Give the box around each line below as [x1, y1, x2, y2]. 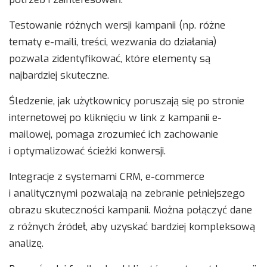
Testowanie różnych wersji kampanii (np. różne [9, 18, 225, 33]
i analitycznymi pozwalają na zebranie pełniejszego [9, 187, 245, 201]
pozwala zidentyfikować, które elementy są [9, 52, 210, 66]
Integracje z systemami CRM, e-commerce [9, 170, 204, 184]
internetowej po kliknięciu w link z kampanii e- [9, 111, 222, 125]
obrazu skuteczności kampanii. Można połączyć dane [9, 203, 252, 218]
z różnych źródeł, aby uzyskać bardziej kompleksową [9, 220, 255, 234]
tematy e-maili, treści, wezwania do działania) [9, 35, 216, 49]
